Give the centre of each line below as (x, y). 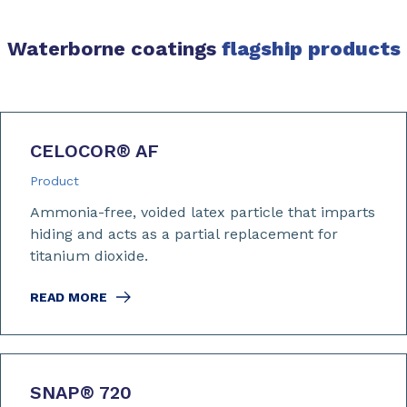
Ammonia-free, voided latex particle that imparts (203, 213)
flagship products (308, 49)
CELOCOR (73, 151)
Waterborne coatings (111, 49)
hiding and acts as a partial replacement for (184, 234)
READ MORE (69, 298)
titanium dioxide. (89, 256)
